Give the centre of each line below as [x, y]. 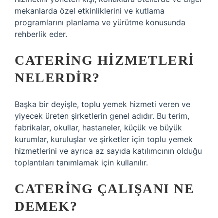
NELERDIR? [57, 78]
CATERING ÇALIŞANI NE [104, 189]
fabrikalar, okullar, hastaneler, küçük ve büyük [98, 127]
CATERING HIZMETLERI [105, 60]
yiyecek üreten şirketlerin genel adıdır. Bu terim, [102, 116]
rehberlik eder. [41, 34]
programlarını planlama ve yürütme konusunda [100, 22]
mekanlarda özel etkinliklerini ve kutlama [90, 11]
